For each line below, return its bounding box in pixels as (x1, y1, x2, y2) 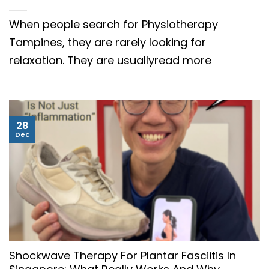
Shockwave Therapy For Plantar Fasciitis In (9, 247, 236, 263)
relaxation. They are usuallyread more (9, 52, 211, 68)
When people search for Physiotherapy (9, 16, 218, 32)
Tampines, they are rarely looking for (9, 34, 206, 50)
